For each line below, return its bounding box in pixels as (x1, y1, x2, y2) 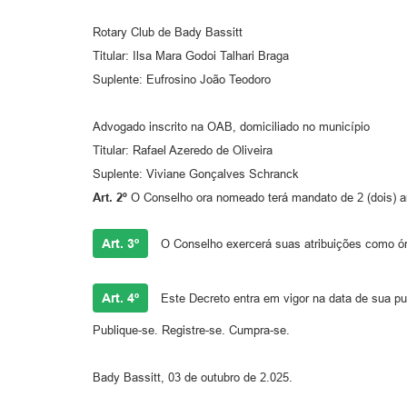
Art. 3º (102, 235, 139, 251)
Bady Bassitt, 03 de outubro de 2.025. (93, 370, 293, 384)
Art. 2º (93, 190, 131, 204)
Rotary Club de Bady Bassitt (93, 25, 243, 39)
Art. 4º (102, 290, 139, 305)
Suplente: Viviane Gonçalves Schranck (93, 166, 299, 181)
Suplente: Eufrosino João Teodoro (93, 72, 271, 86)
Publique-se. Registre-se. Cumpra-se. (93, 323, 290, 337)
